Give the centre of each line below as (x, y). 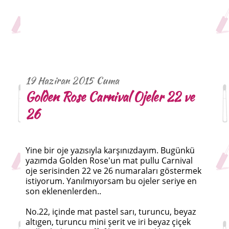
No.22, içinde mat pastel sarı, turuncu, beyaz (111, 212)
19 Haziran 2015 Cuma (72, 81)
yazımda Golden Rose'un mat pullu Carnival (109, 161)
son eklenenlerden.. (63, 191)
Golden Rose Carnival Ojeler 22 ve (110, 97)
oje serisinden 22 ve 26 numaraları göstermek (113, 171)
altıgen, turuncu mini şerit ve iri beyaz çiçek (108, 222)
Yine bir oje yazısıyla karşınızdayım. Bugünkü (110, 151)
